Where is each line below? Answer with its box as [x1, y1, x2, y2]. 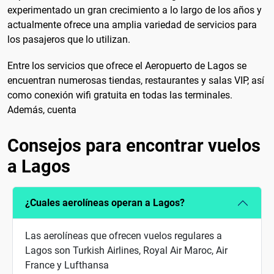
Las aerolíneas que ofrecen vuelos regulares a [25, 229, 222, 242]
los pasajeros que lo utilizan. [7, 33, 130, 45]
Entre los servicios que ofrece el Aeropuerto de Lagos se [7, 59, 246, 72]
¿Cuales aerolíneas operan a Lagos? [25, 197, 185, 209]
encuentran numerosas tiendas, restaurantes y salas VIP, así [7, 74, 264, 86]
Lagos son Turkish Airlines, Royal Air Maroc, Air [25, 244, 228, 256]
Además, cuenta [7, 103, 76, 116]
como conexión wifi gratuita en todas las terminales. [7, 89, 232, 101]
